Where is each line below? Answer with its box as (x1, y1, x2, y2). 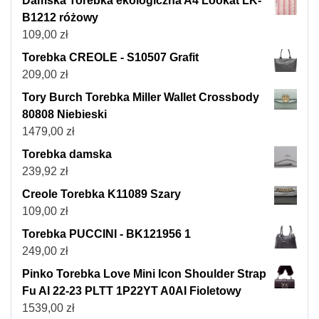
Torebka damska (22, 148, 112, 161)
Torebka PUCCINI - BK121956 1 (22, 228, 191, 241)
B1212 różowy (22, 11, 98, 24)
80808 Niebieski (22, 108, 107, 121)
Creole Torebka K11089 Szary (22, 188, 181, 201)
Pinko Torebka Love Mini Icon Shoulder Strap (22, 268, 266, 281)
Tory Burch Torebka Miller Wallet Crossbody (22, 91, 259, 104)
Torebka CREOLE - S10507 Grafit (22, 51, 199, 64)
